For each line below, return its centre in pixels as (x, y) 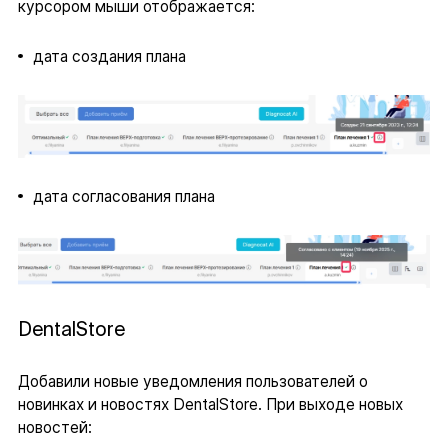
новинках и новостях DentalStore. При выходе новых (210, 404)
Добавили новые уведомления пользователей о (192, 381)
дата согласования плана (123, 196)
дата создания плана (109, 57)
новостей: (54, 427)
